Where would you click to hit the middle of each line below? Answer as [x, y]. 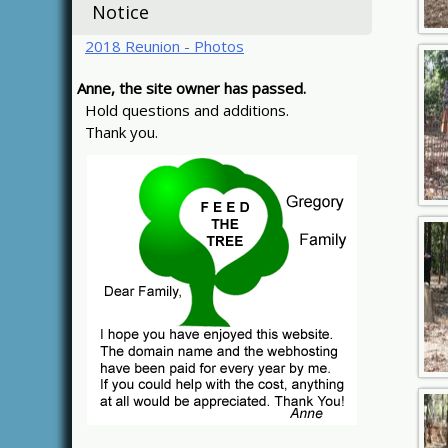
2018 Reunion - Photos [164, 46]
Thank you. [117, 132]
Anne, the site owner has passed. [191, 88]
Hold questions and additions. [183, 110]
